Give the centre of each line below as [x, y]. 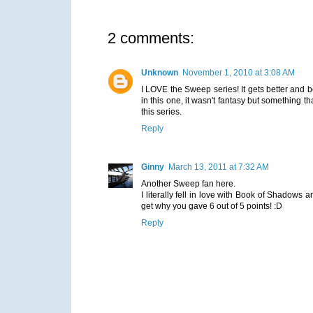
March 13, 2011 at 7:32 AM [219, 167]
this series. [161, 111]
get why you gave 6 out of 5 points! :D [212, 206]
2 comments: [151, 38]
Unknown [160, 72]
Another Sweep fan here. [188, 183]
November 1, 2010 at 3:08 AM [239, 72]
